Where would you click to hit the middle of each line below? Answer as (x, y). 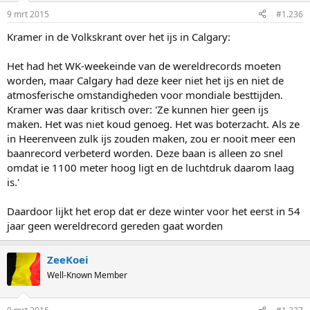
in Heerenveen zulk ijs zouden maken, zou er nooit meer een (151, 138)
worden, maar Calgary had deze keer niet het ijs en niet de (145, 80)
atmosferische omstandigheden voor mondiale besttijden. (145, 94)
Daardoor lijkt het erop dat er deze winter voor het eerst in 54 (154, 211)
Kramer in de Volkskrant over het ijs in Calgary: (119, 36)
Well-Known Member (87, 275)
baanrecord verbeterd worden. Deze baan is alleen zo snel (145, 153)
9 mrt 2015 (28, 14)
